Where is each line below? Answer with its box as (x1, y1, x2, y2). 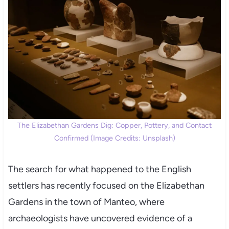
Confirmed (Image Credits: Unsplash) (54, 133, 175, 143)
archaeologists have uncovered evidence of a (8, 212, 192, 224)
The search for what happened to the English (8, 163, 191, 175)
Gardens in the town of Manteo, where (8, 196, 165, 208)
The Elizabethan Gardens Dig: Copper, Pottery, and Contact (17, 120, 212, 130)
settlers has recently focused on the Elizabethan (8, 179, 204, 191)
